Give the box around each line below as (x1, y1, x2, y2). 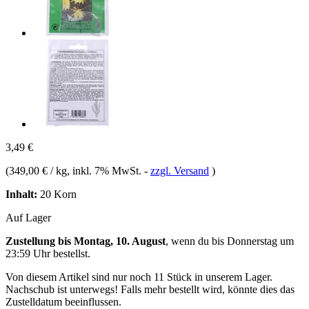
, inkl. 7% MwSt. (67, 164, 144, 177)
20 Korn (37, 188, 77, 200)
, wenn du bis (166, 235, 227, 247)
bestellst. (50, 247, 90, 259)
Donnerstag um (227, 235, 294, 247)
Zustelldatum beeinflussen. (6, 295, 121, 308)
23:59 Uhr (6, 247, 50, 259)
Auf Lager (6, 211, 51, 223)
